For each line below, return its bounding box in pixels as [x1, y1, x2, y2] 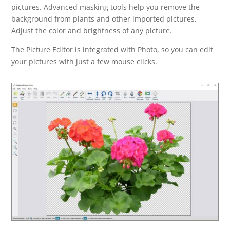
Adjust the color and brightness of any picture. [11, 25, 172, 35]
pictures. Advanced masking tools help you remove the [11, 2, 200, 12]
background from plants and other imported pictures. [11, 13, 197, 24]
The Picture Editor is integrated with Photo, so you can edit [11, 44, 214, 54]
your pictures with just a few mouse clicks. [11, 56, 158, 66]
